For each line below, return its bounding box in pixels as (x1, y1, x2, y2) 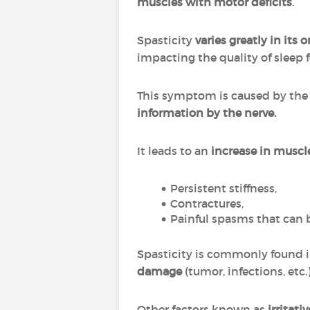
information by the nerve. (137, 106, 276, 120)
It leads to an (137, 144, 211, 158)
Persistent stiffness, (170, 181, 277, 195)
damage (137, 264, 182, 278)
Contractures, (170, 197, 244, 210)
